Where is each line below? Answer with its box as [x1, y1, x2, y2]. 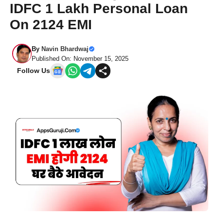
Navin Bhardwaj [41, 45, 89, 53]
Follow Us [17, 67, 50, 74]
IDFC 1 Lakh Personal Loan [10, 1, 188, 16]
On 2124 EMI [10, 17, 92, 32]
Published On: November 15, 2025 [32, 55, 128, 62]
